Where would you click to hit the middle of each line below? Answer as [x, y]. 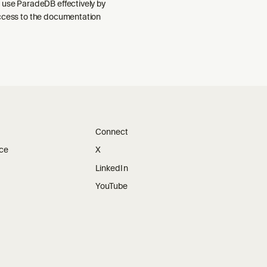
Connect [112, 131]
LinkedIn [111, 168]
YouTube [111, 186]
